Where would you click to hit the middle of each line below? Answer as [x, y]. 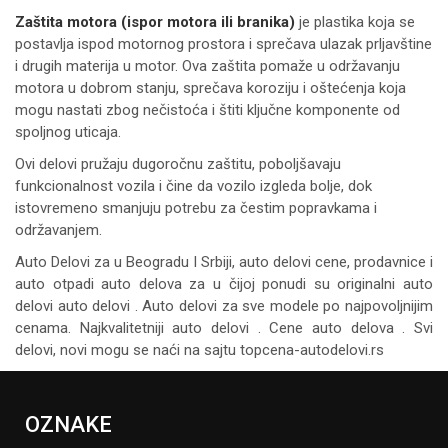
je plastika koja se [355, 21]
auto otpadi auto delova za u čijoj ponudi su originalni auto [224, 283]
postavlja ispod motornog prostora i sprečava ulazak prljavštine [223, 43]
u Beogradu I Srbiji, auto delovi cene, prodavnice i [273, 261]
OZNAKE [68, 424]
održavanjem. [58, 229]
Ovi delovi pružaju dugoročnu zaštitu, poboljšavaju [178, 163]
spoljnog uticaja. [68, 131]
